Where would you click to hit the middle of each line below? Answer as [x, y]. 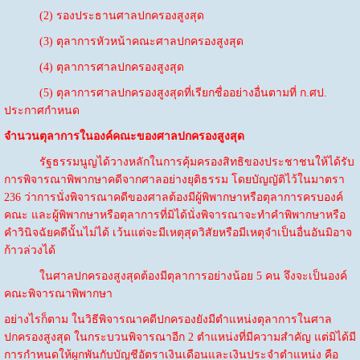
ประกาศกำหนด [41, 110]
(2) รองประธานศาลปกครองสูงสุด [104, 15]
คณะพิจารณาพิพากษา [58, 293]
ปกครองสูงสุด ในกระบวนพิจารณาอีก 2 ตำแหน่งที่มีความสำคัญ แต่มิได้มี [180, 337]
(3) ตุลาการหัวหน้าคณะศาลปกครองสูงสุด [123, 41]
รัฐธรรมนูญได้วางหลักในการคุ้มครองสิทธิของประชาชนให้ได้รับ [179, 162]
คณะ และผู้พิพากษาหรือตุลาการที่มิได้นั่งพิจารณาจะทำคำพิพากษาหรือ [174, 215]
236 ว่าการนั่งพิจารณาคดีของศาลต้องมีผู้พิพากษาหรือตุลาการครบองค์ [173, 197]
